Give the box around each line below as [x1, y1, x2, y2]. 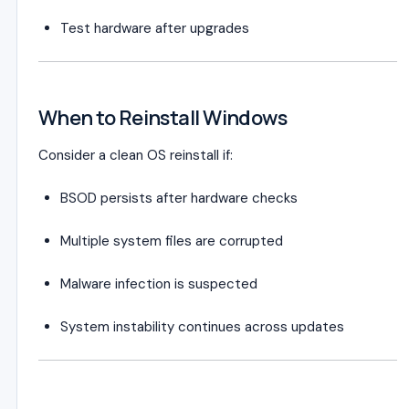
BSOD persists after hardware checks [60, 189, 298, 207]
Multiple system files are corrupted [60, 232, 283, 250]
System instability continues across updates [60, 318, 344, 336]
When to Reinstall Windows [38, 104, 288, 131]
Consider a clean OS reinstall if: [38, 146, 233, 164]
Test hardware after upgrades [60, 19, 249, 37]
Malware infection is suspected [60, 275, 257, 293]
